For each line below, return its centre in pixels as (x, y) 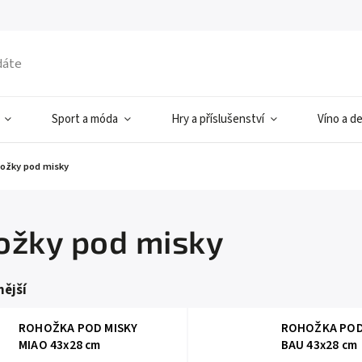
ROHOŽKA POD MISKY (78, 328)
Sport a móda (85, 119)
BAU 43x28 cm (319, 345)
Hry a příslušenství (218, 119)
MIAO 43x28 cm (60, 345)
